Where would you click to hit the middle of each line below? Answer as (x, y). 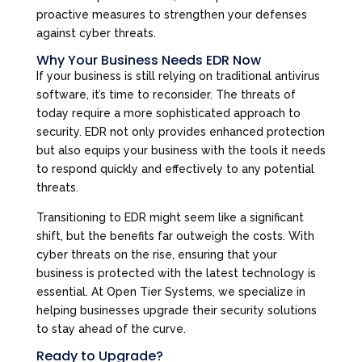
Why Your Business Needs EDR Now (148, 60)
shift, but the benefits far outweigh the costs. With (175, 236)
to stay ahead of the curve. (111, 328)
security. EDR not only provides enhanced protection (180, 131)
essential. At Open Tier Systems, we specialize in (170, 291)
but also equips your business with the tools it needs (181, 150)
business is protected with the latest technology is (176, 273)
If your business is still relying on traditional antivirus (178, 76)
